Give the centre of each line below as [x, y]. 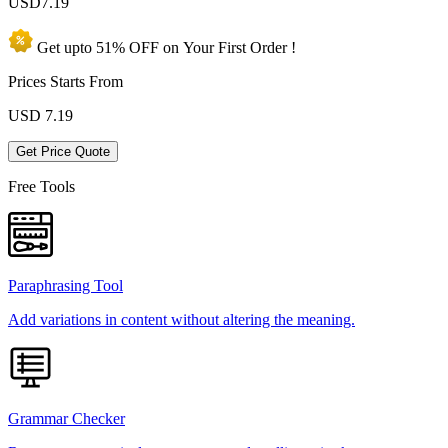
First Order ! [257, 48]
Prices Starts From [65, 82]
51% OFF [127, 48]
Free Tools [41, 187]
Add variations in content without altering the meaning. [181, 320]
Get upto [66, 48]
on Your [188, 48]
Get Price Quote [63, 152]
